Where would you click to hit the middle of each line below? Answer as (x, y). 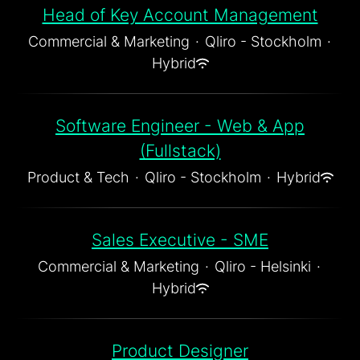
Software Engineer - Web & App (180, 126)
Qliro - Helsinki (263, 266)
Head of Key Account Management (180, 15)
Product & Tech (78, 177)
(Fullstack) (180, 151)
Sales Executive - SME (180, 240)
